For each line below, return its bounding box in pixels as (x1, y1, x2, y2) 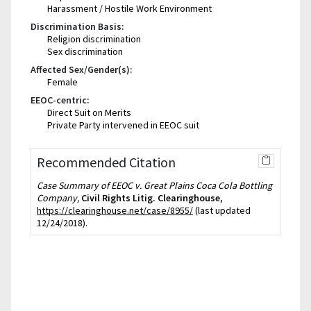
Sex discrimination (47, 44, 123, 58)
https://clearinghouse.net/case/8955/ (37, 203, 193, 217)
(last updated (193, 203, 251, 217)
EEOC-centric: (31, 93, 90, 106)
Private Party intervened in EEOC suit (47, 118, 199, 131)
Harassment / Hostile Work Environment (47, 1, 212, 15)
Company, (37, 191, 79, 204)
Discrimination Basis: (31, 19, 124, 33)
